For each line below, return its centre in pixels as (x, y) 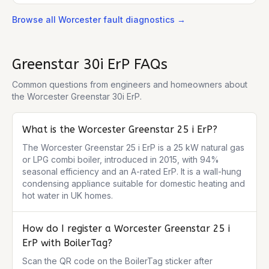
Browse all (35, 20)
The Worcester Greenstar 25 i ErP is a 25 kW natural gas (133, 147)
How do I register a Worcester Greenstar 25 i (126, 228)
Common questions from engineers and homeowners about (130, 84)
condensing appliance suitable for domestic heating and (134, 183)
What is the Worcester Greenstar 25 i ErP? (120, 129)
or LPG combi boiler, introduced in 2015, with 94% (121, 159)
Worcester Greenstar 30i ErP (83, 96)
